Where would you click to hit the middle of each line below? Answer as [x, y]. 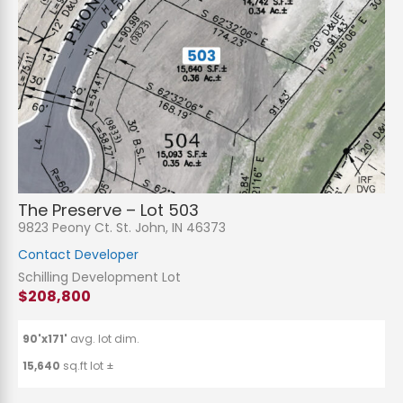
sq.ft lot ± [87, 366]
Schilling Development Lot [99, 278]
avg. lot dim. [105, 339]
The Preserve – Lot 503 [108, 210]
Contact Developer [78, 255]
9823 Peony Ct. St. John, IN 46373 [122, 228]
